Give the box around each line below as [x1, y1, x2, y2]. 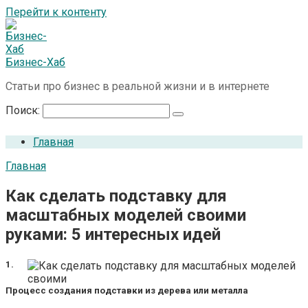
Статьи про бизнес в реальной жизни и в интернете [5, 80, 269, 93]
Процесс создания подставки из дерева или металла [5, 285, 248, 296]
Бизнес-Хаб [5, 56, 65, 69]
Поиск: [5, 104, 43, 117]
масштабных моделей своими [5, 205, 246, 225]
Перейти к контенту [5, 5, 107, 19]
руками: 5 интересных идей [5, 224, 221, 244]
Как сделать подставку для [5, 186, 227, 206]
